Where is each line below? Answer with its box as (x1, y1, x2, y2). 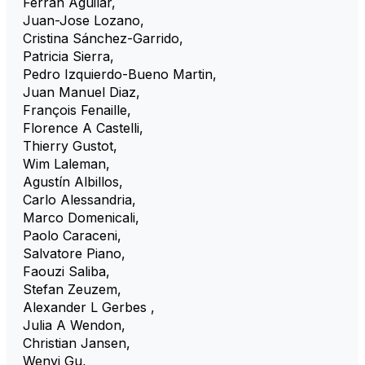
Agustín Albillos (23, 173, 119, 190)
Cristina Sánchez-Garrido (23, 29, 179, 46)
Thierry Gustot (23, 137, 113, 154)
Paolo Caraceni (23, 226, 117, 244)
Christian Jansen (23, 334, 126, 351)
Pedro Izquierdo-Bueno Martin (23, 65, 213, 82)
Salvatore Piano (23, 244, 121, 262)
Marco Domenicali (23, 209, 135, 226)
